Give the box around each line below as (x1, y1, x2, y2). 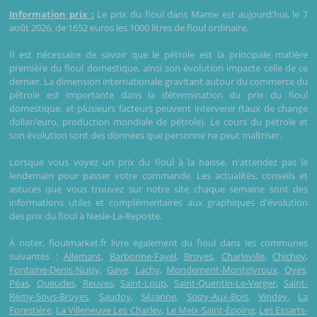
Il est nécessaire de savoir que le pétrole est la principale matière (9, 47, 308, 61)
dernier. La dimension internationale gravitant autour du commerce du (9, 74, 308, 88)
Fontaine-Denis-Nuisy (9, 263, 100, 276)
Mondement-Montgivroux (166, 263, 278, 276)
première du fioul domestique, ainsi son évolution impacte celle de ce (9, 61, 308, 74)
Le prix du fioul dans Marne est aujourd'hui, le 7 (93, 7, 308, 21)
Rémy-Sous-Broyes (9, 289, 88, 303)
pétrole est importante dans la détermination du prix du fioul (9, 88, 308, 101)
